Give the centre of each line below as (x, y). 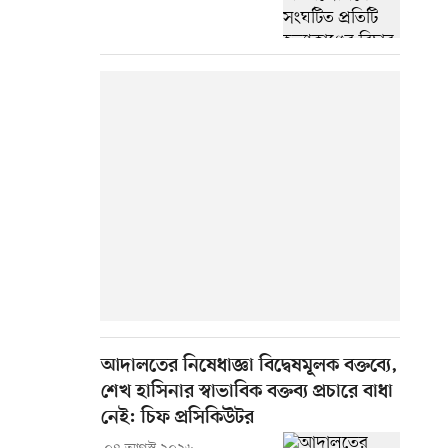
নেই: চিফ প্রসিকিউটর (177, 419)
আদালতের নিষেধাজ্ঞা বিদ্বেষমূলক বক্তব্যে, (249, 367)
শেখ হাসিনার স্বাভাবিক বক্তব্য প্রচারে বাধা (247, 393)
